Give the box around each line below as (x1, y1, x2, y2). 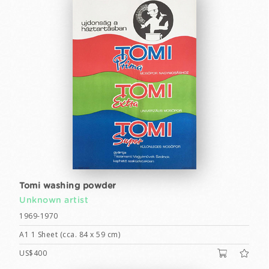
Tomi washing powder (19, 182, 116, 190)
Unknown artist (19, 196, 88, 205)
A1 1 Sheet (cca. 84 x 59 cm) (19, 229, 120, 240)
